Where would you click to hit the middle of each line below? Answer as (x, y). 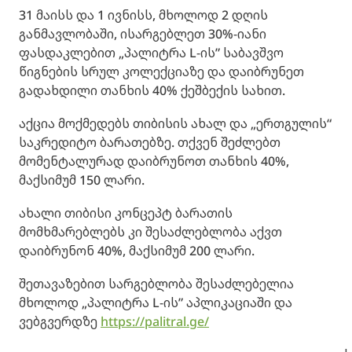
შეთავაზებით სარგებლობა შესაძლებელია (156, 284)
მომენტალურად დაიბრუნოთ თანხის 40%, (154, 161)
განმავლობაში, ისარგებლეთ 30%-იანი (143, 34)
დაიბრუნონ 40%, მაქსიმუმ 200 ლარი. (137, 251)
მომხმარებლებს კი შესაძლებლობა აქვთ (150, 232)
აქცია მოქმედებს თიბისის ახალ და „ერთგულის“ (175, 124)
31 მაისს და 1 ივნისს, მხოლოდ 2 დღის (143, 15)
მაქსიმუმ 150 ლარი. (82, 180)
